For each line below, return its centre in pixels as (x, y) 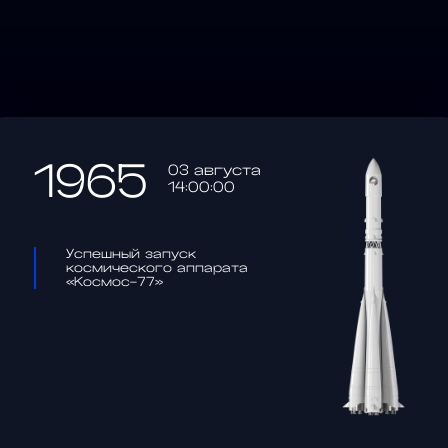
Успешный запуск (131, 254)
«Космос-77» (114, 282)
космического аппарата (157, 268)
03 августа (214, 170)
